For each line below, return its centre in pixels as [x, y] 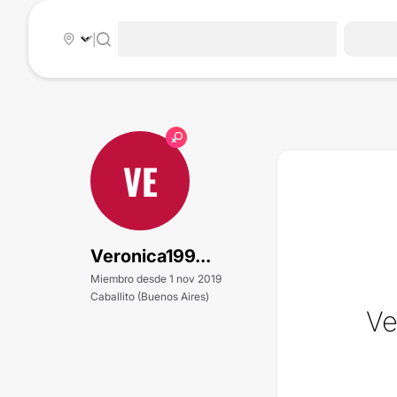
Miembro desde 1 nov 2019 [156, 279]
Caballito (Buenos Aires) [150, 296]
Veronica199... [151, 256]
